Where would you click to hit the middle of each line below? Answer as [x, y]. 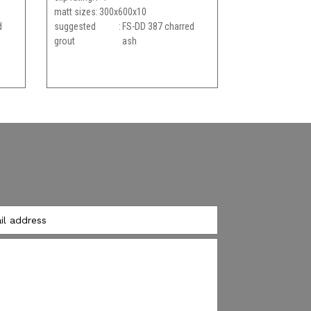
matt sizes [75, 11]
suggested [75, 26]
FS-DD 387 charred [158, 26]
